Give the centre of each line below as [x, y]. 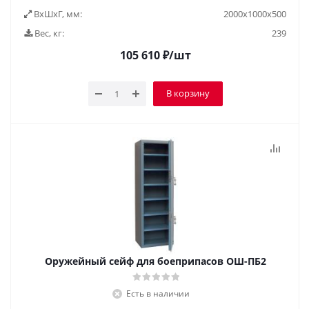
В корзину [188, 93]
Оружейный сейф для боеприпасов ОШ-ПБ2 [155, 261]
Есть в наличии [158, 293]
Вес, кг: [48, 33]
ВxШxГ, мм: [57, 14]
